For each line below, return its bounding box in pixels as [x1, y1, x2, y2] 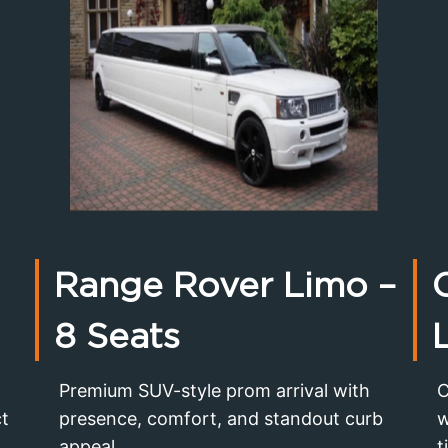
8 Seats [53, 314, 180, 356]
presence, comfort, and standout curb [58, 407, 383, 429]
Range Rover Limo [53, 263, 368, 305]
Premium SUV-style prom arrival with [58, 379, 370, 401]
